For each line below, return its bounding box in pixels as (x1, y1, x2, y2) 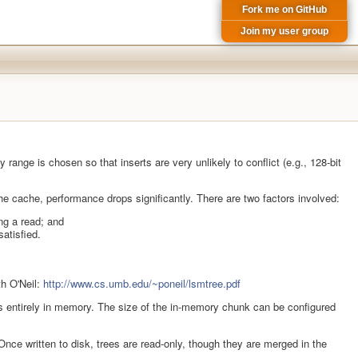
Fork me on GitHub (242, 3, 327, 15)
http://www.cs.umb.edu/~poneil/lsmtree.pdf (43, 276, 241, 292)
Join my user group (241, 26, 328, 38)
